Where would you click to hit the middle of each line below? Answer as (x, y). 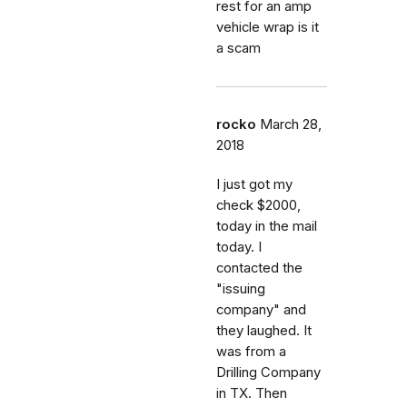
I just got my (254, 184)
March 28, (291, 124)
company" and (261, 309)
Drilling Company (268, 372)
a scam (238, 48)
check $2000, (258, 205)
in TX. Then (252, 393)
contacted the (259, 268)
